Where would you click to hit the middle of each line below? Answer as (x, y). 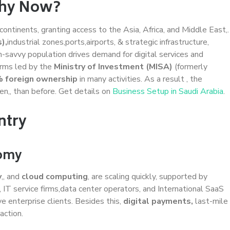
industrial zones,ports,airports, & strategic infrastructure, (108, 42)
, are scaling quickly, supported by (148, 176)
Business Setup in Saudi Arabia (168, 91)
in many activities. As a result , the (140, 79)
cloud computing (55, 176)
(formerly (190, 66)
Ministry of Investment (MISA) (113, 66)
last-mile (210, 201)
